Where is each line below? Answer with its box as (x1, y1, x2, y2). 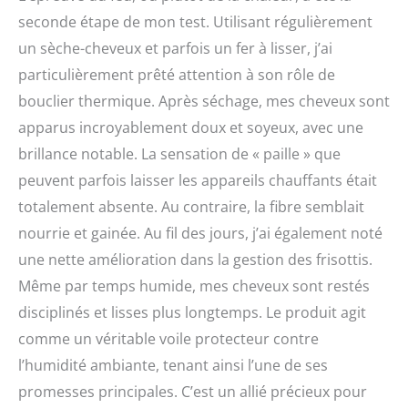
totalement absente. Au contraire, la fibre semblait (18, 197, 364, 218)
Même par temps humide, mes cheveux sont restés (18, 276, 370, 297)
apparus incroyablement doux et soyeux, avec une (18, 117, 363, 138)
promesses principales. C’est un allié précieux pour (18, 382, 367, 403)
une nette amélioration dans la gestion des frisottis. (18, 250, 372, 270)
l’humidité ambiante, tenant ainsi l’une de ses (18, 355, 328, 376)
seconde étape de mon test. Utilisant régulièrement (18, 12, 372, 33)
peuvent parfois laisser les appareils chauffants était (18, 170, 377, 191)
